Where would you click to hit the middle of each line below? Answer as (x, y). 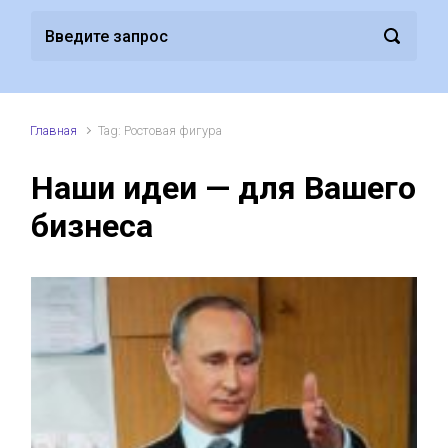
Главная (53, 131)
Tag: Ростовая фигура (160, 131)
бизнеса (92, 226)
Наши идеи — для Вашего (223, 188)
